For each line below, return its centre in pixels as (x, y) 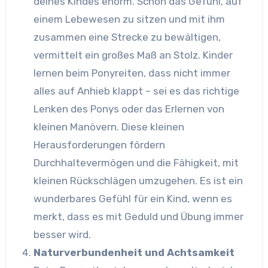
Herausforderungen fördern (99, 144)
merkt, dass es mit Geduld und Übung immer (138, 216)
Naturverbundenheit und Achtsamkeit (134, 252)
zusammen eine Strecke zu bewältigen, (127, 37)
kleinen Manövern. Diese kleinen (109, 127)
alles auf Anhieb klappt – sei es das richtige (136, 91)
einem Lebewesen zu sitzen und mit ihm (129, 19)
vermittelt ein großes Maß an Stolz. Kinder (133, 55)
